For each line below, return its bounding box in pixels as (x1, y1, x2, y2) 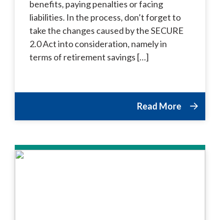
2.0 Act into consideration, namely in (29, 38, 167, 49)
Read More (137, 100, 183, 111)
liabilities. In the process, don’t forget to (29, 11, 181, 23)
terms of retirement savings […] (29, 51, 149, 62)
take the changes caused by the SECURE (29, 25, 184, 36)
